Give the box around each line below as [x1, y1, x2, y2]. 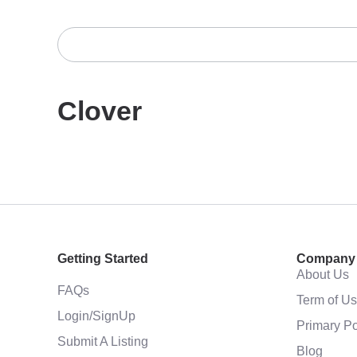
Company [296, 252, 355, 265]
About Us [296, 267, 349, 281]
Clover [57, 96, 142, 126]
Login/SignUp [57, 308, 135, 323]
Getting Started [57, 252, 148, 265]
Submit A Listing [57, 334, 148, 348]
